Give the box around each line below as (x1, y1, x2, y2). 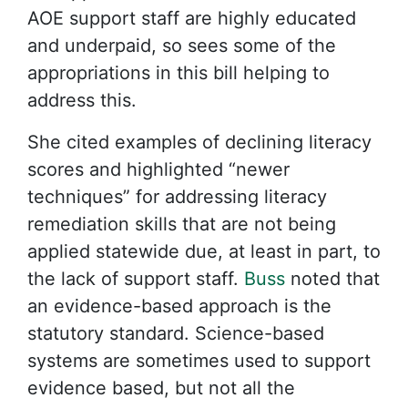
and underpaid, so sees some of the (27, 35, 336, 56)
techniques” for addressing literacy (27, 186, 327, 208)
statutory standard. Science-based (27, 322, 324, 344)
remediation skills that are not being (27, 213, 336, 235)
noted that (285, 268, 380, 290)
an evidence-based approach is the (27, 295, 331, 317)
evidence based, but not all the (27, 377, 295, 399)
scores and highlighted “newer (27, 158, 290, 180)
